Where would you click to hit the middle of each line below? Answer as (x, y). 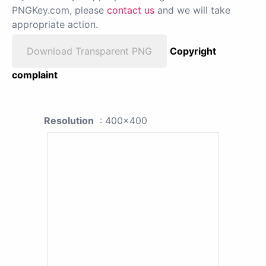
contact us (131, 10)
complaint (35, 75)
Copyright (193, 51)
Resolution (69, 120)
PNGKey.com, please (59, 10)
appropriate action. (55, 24)
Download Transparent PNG (89, 51)
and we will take (192, 10)
